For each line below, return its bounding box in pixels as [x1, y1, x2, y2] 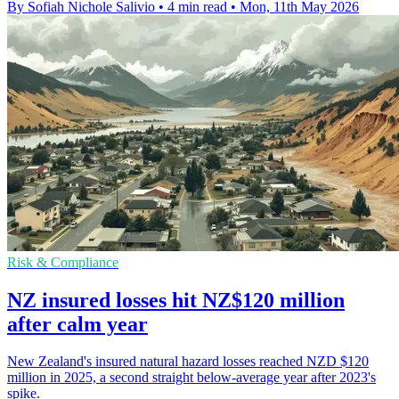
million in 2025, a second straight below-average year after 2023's [7, 370, 376, 386]
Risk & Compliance [7, 254, 118, 270]
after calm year [7, 312, 148, 336]
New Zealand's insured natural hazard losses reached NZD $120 [7, 354, 369, 370]
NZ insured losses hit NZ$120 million [7, 288, 345, 312]
